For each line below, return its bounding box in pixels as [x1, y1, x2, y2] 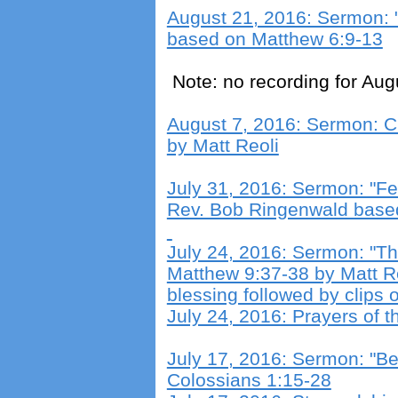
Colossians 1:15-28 [166, 369, 331, 390]
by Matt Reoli [166, 134, 279, 155]
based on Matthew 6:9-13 [166, 28, 383, 49]
